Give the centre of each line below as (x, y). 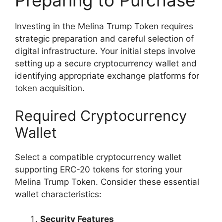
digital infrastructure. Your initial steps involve (105, 51)
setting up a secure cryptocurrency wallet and (106, 64)
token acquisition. (50, 88)
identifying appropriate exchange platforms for (107, 76)
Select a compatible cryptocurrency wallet (98, 157)
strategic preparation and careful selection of (104, 39)
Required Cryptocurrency (101, 115)
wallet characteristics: (58, 194)
